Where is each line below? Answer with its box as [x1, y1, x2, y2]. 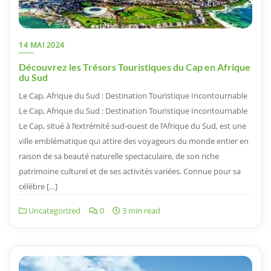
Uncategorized [27, 204, 80, 216]
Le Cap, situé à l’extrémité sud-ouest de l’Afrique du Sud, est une [19, 120, 246, 131]
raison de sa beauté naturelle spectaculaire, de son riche [19, 150, 219, 162]
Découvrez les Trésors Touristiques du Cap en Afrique [19, 60, 250, 73]
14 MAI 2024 [19, 39, 65, 50]
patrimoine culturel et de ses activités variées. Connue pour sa [19, 165, 241, 177]
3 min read [120, 204, 160, 216]
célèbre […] [19, 180, 57, 192]
